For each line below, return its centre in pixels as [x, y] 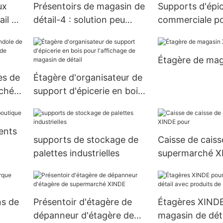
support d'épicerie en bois [88, 91]
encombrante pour [72, 33]
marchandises [62, 60]
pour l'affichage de [72, 105]
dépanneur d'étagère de [83, 215]
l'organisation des [70, 47]
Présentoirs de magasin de [89, 6]
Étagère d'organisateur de [88, 78]
